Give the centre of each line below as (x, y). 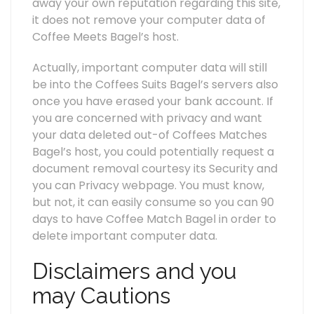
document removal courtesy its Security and (155, 169)
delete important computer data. (125, 236)
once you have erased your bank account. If (153, 102)
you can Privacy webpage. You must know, (148, 186)
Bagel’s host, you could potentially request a (153, 152)
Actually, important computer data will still (150, 68)
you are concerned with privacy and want (147, 118)
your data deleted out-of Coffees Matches (150, 135)
